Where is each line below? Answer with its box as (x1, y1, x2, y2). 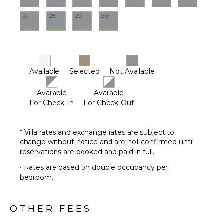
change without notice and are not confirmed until (20, 137, 193, 146)
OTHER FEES (10, 203, 92, 214)
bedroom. (20, 172, 53, 182)
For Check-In (29, 98, 74, 107)
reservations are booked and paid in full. (20, 147, 154, 156)
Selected (69, 66, 100, 76)
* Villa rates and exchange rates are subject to (20, 127, 174, 137)
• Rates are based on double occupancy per (20, 163, 168, 172)
